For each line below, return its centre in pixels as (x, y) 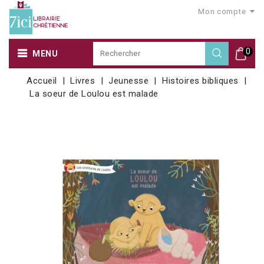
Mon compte (222, 11)
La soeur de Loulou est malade (94, 93)
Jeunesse (129, 80)
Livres (83, 80)
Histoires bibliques (200, 80)
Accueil (42, 80)
